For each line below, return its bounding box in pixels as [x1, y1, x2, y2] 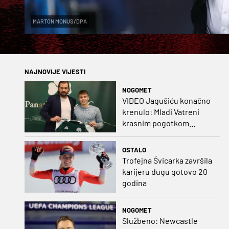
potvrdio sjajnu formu [122, 129, 199, 139]
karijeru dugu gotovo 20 [122, 167, 208, 177]
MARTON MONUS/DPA [33, 18, 87, 25]
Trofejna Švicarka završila [122, 155, 212, 166]
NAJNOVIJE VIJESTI [25, 67, 85, 76]
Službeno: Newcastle [122, 216, 198, 226]
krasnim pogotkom [122, 118, 189, 128]
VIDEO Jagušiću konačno [122, 95, 211, 105]
